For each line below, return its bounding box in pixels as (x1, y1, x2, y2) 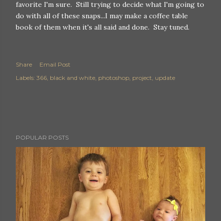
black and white (50, 74, 95, 81)
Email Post (39, 61, 71, 68)
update (155, 74, 175, 81)
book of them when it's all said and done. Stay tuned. (16, 23, 189, 32)
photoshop (98, 74, 129, 81)
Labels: (16, 74, 35, 81)
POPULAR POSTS (16, 134, 69, 141)
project (132, 74, 152, 81)
